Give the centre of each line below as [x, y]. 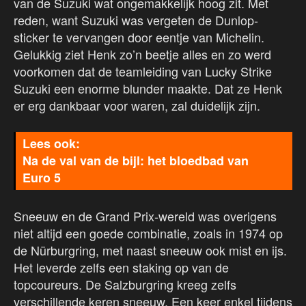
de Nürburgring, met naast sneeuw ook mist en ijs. [150, 250]
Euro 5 [42, 178]
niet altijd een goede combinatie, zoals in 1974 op [148, 233]
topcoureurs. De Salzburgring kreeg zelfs [125, 284]
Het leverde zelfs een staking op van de [121, 267]
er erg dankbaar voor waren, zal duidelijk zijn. [137, 106]
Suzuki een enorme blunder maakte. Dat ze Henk [148, 88]
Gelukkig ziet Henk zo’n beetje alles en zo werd [142, 54]
